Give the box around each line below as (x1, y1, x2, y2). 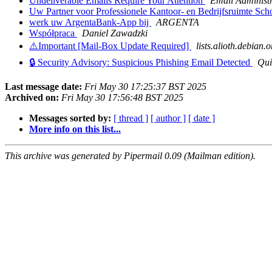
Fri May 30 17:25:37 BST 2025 (84, 81, 206, 92)
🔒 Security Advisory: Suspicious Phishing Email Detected (29, 57, 253, 68)
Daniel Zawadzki (82, 28, 148, 39)
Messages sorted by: (29, 113, 111, 124)
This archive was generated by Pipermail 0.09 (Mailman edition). (5, 151, 256, 161)
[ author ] (151, 113, 186, 124)
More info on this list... (29, 124, 121, 135)
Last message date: (5, 81, 82, 92)
